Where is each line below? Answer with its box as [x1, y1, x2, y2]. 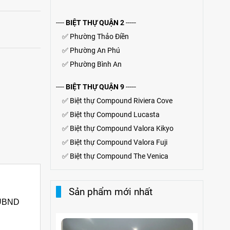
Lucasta [133, 110, 160, 119]
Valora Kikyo [133, 124, 174, 132]
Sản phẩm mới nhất [68, 186, 152, 198]
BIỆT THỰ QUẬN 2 [65, 18, 124, 27]
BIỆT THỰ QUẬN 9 [65, 83, 124, 91]
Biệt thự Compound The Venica [69, 152, 168, 160]
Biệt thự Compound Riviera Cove [69, 97, 172, 105]
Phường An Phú [69, 46, 120, 54]
